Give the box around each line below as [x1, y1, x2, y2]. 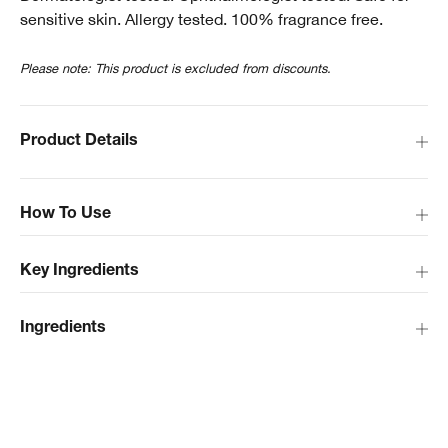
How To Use [20, 207, 111, 224]
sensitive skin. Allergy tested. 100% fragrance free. [20, 10, 383, 29]
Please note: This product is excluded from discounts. [20, 61, 331, 77]
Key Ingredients [20, 264, 139, 281]
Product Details [20, 134, 138, 151]
